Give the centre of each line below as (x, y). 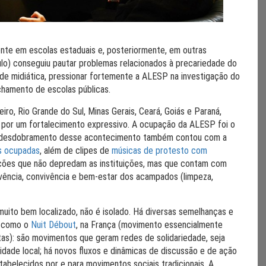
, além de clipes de (76, 151)
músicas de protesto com (159, 151)
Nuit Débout (53, 225)
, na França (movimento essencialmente (149, 225)
